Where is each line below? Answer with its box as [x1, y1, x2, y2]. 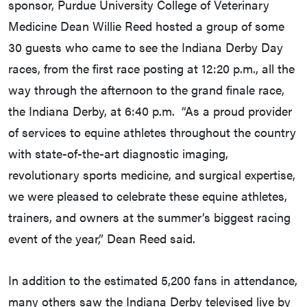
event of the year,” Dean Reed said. [8, 230, 195, 247]
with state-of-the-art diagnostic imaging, [8, 145, 228, 162]
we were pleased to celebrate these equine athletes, [8, 187, 287, 205]
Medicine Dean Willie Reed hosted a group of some [8, 17, 284, 35]
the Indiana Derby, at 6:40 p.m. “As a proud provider [8, 102, 292, 120]
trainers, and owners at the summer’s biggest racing [8, 208, 291, 226]
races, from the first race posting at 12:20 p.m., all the [8, 60, 295, 77]
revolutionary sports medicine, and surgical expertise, [8, 166, 295, 184]
